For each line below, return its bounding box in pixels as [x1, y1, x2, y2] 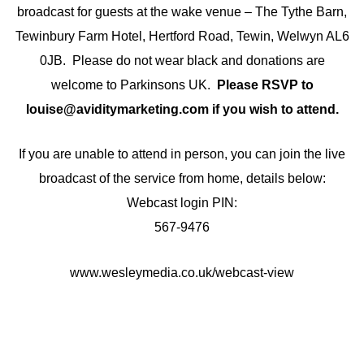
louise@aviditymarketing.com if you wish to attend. [25, 102, 339, 116]
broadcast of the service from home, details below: [38, 171, 326, 186]
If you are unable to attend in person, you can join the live [19, 147, 345, 162]
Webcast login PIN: [127, 196, 237, 210]
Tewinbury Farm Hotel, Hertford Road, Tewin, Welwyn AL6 [15, 28, 349, 43]
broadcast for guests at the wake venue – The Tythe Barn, [17, 4, 347, 19]
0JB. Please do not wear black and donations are [39, 53, 325, 67]
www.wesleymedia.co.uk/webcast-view [70, 265, 294, 279]
